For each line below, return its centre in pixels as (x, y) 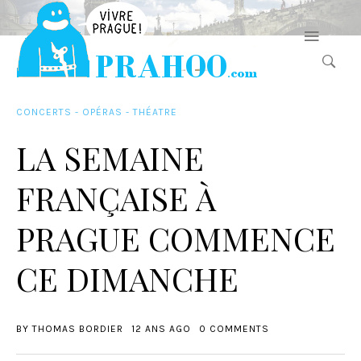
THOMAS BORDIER (78, 329)
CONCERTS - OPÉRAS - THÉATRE (97, 112)
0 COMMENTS (234, 329)
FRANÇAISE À (116, 198)
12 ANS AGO (161, 329)
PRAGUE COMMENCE (176, 238)
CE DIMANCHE (127, 278)
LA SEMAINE (110, 158)
